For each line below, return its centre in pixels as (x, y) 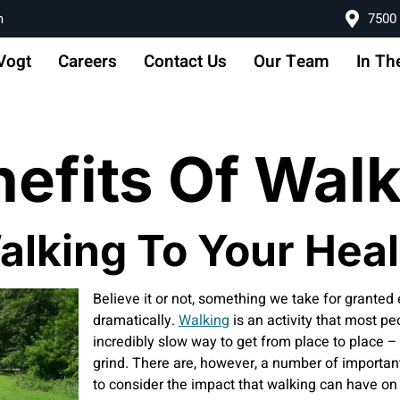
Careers (87, 62)
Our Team (291, 62)
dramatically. (136, 320)
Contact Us (185, 62)
